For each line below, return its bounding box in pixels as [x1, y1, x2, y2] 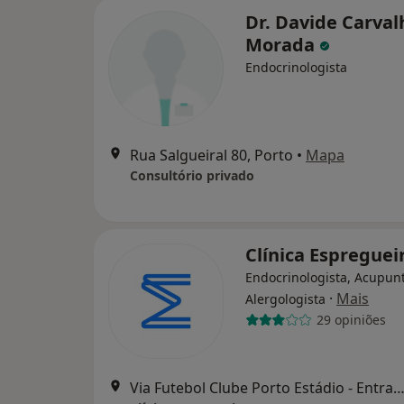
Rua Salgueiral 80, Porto [130, 144, 293, 165]
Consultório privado [130, 166, 254, 184]
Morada [245, 32, 319, 57]
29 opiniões [316, 311, 386, 329]
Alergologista [245, 289, 326, 308]
